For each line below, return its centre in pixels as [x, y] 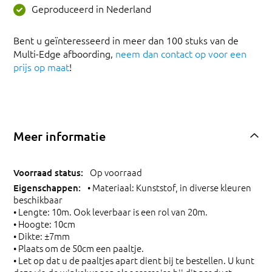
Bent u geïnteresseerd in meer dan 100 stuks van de [126, 40]
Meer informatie [59, 136]
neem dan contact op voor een [181, 53]
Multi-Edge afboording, [64, 53]
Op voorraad [116, 172]
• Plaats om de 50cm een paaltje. [79, 248]
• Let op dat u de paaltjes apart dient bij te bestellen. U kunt [134, 260]
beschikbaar [38, 200]
